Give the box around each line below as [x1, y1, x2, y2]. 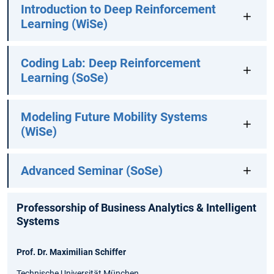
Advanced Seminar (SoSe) [20, 163, 163, 179]
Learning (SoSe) [20, 70, 108, 86]
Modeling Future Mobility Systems [20, 109, 207, 125]
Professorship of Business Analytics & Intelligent [17, 201, 256, 215]
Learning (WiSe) [20, 17, 108, 32]
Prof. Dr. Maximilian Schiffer [17, 247, 126, 257]
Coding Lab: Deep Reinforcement [20, 56, 201, 71]
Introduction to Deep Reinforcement [20, 2, 216, 17]
